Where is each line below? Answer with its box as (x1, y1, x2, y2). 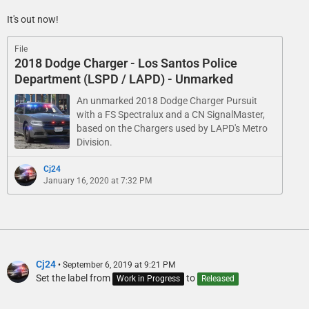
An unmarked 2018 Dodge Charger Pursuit (77, 95, 257, 107)
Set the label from (36, 272, 112, 284)
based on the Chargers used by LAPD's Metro (77, 123, 268, 134)
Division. (77, 137, 112, 148)
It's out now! (7, 14, 59, 26)
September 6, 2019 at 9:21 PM (63, 260, 175, 270)
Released (201, 273, 235, 283)
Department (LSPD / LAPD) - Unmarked (14, 72, 233, 87)
